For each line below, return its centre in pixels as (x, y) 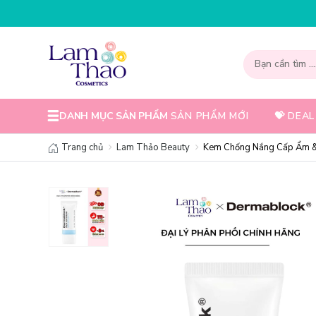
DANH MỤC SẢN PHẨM (114, 116)
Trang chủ (81, 147)
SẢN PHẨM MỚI (209, 116)
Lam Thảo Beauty (153, 147)
